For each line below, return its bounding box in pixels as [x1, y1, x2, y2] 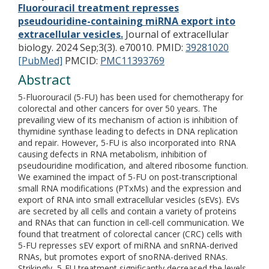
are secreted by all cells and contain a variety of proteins [18, 205, 237, 217]
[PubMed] [18, 54, 62, 67]
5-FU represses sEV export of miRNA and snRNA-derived [18, 240, 238, 251]
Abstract [18, 70, 71, 88]
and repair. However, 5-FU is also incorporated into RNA [18, 137, 236, 148]
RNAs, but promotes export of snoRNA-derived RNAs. [18, 251, 228, 262]
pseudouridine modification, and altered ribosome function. [18, 160, 248, 171]
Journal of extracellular [123, 28, 229, 41]
